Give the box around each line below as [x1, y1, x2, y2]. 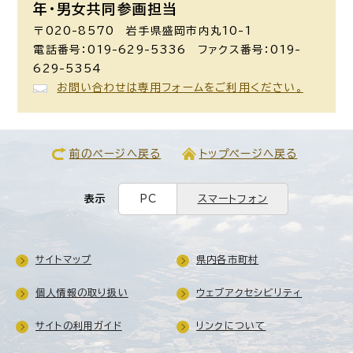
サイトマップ [35, 255, 92, 265]
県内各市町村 [196, 255, 259, 265]
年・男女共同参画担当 [33, 2, 178, 17]
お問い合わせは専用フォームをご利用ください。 [57, 82, 303, 94]
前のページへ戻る [69, 148, 162, 160]
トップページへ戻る [199, 148, 298, 160]
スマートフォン [197, 194, 268, 205]
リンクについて [196, 321, 266, 331]
